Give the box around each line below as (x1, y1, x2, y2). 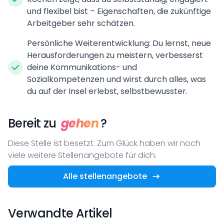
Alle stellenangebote (63, 170, 147, 182)
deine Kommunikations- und (27, 61, 137, 73)
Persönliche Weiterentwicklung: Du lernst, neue (27, 37, 211, 49)
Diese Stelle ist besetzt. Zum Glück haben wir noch (8, 137, 200, 149)
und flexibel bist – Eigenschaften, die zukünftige (27, 5, 211, 17)
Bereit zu (8, 114, 59, 131)
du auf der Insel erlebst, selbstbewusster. (27, 85, 187, 97)
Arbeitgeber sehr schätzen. (27, 17, 135, 29)
